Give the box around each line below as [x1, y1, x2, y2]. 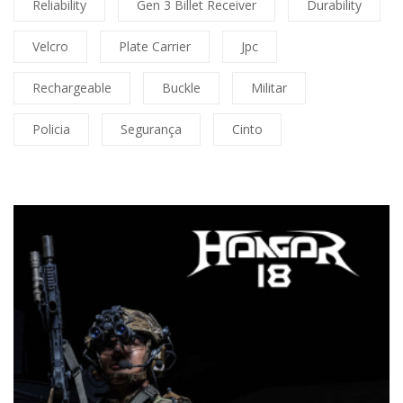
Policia [32, 121, 70, 139]
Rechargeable [32, 79, 112, 97]
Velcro [32, 38, 68, 56]
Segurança [121, 121, 182, 139]
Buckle [162, 79, 201, 97]
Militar [251, 79, 287, 97]
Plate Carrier [119, 38, 191, 56]
